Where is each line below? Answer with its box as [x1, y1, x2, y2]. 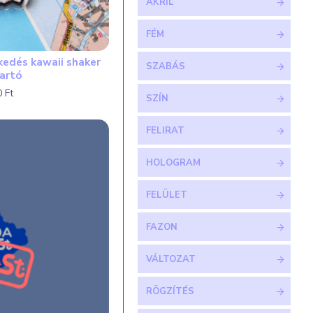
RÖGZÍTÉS [146, 285, 194, 298]
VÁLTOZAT [146, 253, 196, 265]
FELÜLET [146, 189, 187, 201]
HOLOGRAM [146, 156, 201, 169]
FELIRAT [146, 124, 184, 137]
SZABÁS [146, 60, 185, 73]
